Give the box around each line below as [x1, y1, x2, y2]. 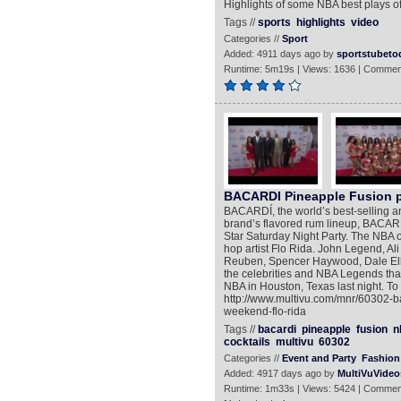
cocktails [223, 336, 270, 348]
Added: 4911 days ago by [223, 48, 337, 59]
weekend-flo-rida [223, 305, 306, 318]
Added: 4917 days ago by [223, 368, 337, 379]
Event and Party [281, 353, 356, 363]
